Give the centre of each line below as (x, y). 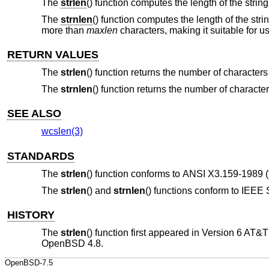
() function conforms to (134, 174)
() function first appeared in (144, 233)
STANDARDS (41, 156)
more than (64, 30)
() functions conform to (193, 190)
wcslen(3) (62, 131)
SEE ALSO (35, 113)
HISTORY (31, 215)
